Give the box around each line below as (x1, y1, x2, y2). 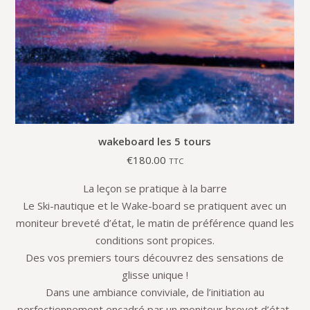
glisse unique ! (121, 268, 188, 282)
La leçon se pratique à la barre (82, 181, 227, 195)
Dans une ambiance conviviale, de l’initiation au (45, 285, 264, 299)
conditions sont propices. (95, 233, 215, 247)
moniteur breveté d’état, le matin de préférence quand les (15, 216, 294, 230)
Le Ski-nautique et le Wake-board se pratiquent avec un (23, 199, 286, 212)
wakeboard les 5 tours (98, 134, 211, 148)
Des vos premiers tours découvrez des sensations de (26, 250, 284, 264)
